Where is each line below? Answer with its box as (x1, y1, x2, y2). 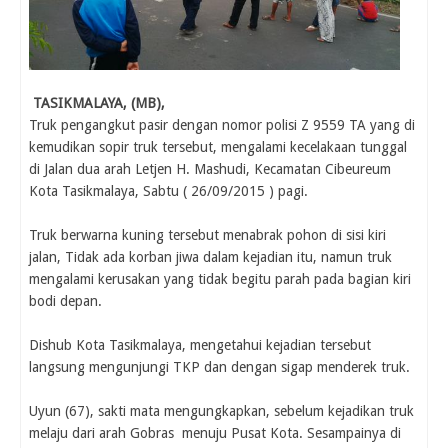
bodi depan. (29, 292, 102, 309)
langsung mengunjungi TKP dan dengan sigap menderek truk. (29, 358, 410, 375)
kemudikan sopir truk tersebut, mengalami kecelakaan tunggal (29, 138, 407, 155)
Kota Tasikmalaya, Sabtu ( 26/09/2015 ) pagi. (29, 182, 308, 199)
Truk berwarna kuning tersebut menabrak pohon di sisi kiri (29, 226, 386, 243)
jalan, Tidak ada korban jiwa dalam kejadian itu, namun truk (29, 248, 392, 265)
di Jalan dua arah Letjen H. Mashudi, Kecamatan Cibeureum (29, 160, 391, 177)
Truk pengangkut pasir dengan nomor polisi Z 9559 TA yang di (29, 116, 415, 133)
